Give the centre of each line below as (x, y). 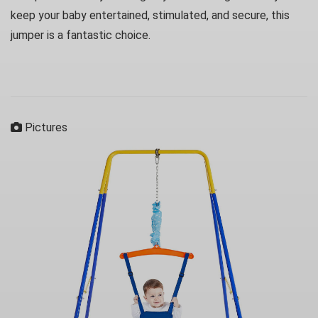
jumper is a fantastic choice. (81, 35)
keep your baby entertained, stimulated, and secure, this (150, 15)
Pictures (45, 127)
